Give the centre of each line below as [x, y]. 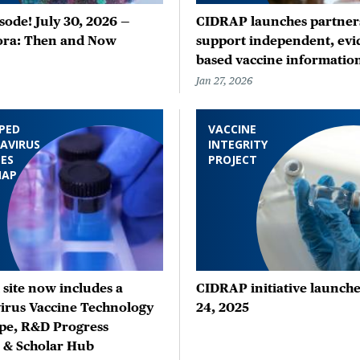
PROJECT [233, 159]
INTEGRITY [238, 144]
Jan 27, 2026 [224, 80]
